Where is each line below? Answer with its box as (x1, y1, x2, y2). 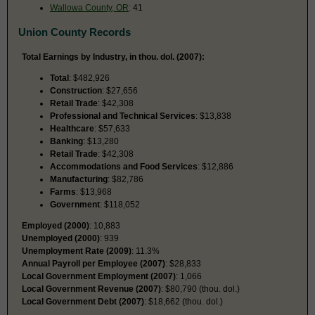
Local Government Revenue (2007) (22, 283, 161, 294)
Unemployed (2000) (22, 233, 100, 243)
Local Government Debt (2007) (22, 296, 144, 307)
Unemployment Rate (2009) (22, 245, 131, 256)
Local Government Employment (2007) (22, 271, 176, 281)
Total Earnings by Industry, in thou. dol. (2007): (22, 51, 205, 62)
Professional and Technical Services (50, 110, 195, 121)
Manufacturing (50, 174, 108, 184)
